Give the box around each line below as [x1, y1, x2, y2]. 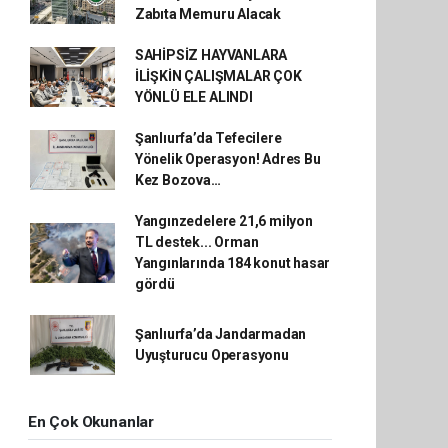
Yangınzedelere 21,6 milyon [134, 213, 313, 229]
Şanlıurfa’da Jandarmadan [134, 326, 307, 342]
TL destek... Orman [134, 234, 259, 250]
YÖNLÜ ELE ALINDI [134, 89, 253, 105]
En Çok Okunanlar [28, 413, 154, 431]
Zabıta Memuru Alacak [134, 6, 281, 22]
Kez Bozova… [134, 172, 221, 188]
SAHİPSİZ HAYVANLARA [134, 47, 288, 63]
